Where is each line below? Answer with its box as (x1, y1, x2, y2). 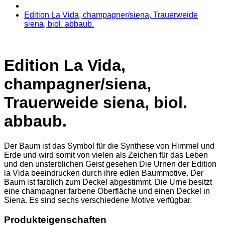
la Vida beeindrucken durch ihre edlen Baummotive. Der (4, 168, 203, 177)
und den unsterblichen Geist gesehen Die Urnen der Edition (4, 159, 216, 168)
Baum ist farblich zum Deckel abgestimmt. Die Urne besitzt (4, 177, 212, 186)
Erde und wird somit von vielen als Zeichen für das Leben (4, 150, 208, 159)
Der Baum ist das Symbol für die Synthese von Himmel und (4, 141, 214, 150)
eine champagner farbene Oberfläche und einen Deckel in (4, 186, 210, 195)
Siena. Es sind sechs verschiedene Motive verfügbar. (4, 195, 192, 204)
